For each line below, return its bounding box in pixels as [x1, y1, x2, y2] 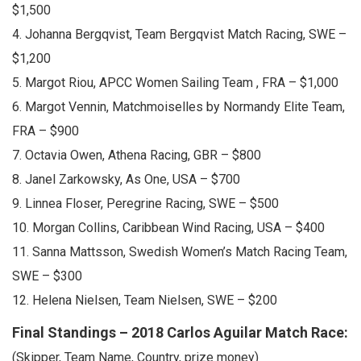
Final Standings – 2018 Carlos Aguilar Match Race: [12, 324, 348, 341]
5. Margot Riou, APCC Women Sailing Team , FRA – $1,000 [12, 75, 338, 90]
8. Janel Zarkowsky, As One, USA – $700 [12, 172, 240, 187]
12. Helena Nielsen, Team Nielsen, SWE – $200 [12, 293, 277, 308]
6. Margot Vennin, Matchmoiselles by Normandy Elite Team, [12, 99, 345, 114]
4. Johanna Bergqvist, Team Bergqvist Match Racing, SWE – [12, 27, 346, 42]
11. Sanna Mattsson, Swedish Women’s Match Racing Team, [12, 244, 347, 259]
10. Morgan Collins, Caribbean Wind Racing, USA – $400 [12, 220, 325, 235]
